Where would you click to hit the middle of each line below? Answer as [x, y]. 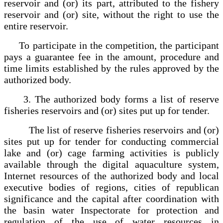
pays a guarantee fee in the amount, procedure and [111, 56]
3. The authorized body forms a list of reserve [111, 99]
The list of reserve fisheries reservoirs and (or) [111, 130]
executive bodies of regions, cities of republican [111, 187]
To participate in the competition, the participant [111, 45]
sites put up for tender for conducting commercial [111, 141]
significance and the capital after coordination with [111, 198]
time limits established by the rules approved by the [111, 68]
